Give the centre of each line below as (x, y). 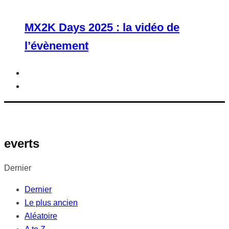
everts (22, 143)
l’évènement (56, 46)
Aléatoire (41, 216)
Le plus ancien (51, 203)
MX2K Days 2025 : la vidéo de (102, 27)
